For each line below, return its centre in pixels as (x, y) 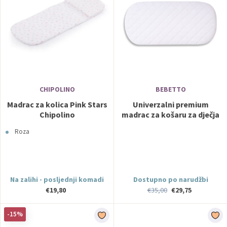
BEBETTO (171, 89)
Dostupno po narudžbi (171, 179)
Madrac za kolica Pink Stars (57, 104)
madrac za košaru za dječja (171, 115)
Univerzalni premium (171, 104)
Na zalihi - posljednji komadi (57, 179)
